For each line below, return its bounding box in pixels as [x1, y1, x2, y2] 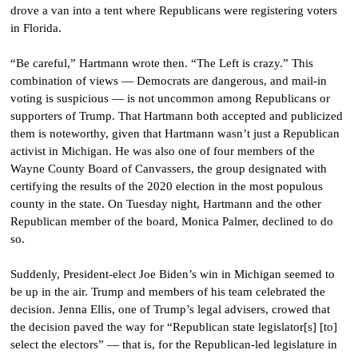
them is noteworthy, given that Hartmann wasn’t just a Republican [10, 127, 340, 141]
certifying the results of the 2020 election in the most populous [10, 180, 323, 193]
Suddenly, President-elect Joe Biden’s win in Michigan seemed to [10, 268, 335, 281]
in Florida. [10, 22, 62, 35]
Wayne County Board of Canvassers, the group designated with [10, 162, 327, 176]
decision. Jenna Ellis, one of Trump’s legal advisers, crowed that [10, 303, 330, 316]
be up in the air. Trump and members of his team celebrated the [10, 285, 325, 299]
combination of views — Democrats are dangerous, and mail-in [10, 74, 327, 88]
